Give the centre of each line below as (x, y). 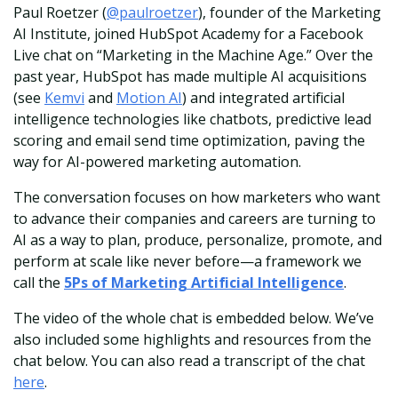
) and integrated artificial (263, 98)
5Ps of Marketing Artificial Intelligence (204, 283)
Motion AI (149, 98)
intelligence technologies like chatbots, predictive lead (192, 119)
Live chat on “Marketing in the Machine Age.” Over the (193, 56)
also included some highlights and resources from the (192, 340)
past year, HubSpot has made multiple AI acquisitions (190, 77)
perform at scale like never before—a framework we (187, 262)
